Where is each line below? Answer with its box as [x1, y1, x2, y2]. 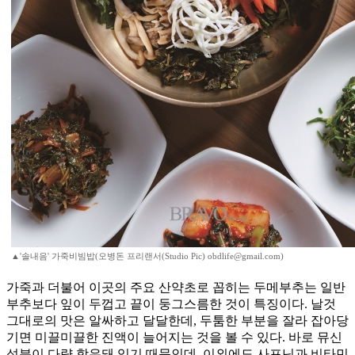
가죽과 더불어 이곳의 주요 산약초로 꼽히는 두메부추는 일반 [6, 281, 345, 295]
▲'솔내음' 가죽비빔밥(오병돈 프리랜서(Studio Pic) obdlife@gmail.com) [11, 251, 284, 261]
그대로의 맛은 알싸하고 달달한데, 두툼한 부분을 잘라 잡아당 [6, 314, 349, 328]
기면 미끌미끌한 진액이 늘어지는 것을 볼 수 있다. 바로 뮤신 [6, 330, 342, 345]
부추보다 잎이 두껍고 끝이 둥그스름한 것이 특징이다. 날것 [6, 297, 336, 311]
